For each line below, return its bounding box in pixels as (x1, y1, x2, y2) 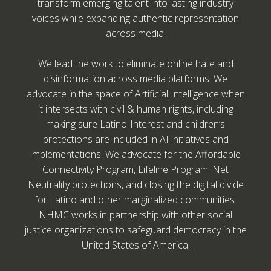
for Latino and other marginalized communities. (34, 193, 237, 207)
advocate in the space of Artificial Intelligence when (26, 87, 245, 101)
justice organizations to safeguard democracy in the (24, 223, 247, 237)
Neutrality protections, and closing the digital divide (27, 178, 244, 192)
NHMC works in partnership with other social (39, 208, 232, 222)
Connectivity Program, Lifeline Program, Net (42, 163, 229, 177)
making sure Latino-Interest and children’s (46, 117, 225, 131)
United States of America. (81, 238, 190, 252)
